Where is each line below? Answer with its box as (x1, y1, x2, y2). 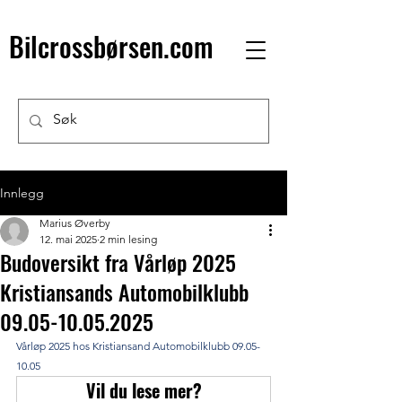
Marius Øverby (39, 216, 110, 230)
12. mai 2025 (39, 232, 97, 246)
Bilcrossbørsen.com (9, 26, 214, 66)
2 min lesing (100, 232, 157, 246)
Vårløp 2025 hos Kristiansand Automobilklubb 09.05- (16, 339, 260, 353)
